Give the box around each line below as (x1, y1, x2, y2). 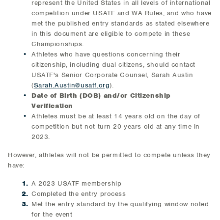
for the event (31, 210, 73, 219)
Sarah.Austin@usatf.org (33, 81, 110, 89)
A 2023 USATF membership (31, 179, 122, 188)
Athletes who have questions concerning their (31, 50, 181, 58)
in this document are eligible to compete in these (31, 29, 191, 38)
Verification (31, 102, 73, 110)
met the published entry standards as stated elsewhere (31, 19, 210, 27)
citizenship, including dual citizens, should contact (31, 60, 195, 69)
